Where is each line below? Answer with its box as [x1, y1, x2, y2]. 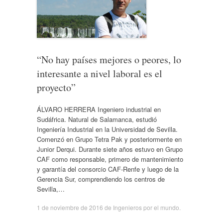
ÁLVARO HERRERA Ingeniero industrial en [36, 104, 161, 114]
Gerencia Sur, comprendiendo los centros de [36, 174, 165, 184]
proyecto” [36, 81, 76, 94]
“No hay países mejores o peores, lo [36, 53, 181, 66]
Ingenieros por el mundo [112, 203, 179, 212]
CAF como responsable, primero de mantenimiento [36, 154, 183, 164]
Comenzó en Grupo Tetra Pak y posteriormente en [36, 134, 182, 144]
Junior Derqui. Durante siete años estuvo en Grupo [36, 144, 183, 154]
